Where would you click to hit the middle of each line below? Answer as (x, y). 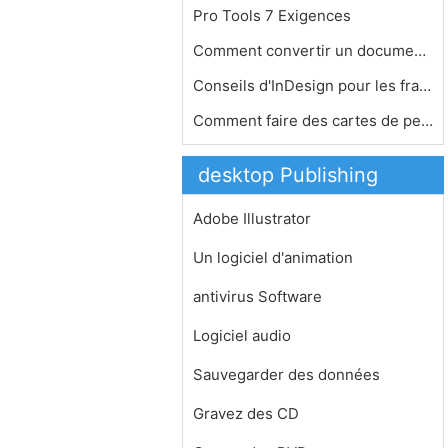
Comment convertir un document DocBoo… (420, 50)
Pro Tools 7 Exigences (274, 15)
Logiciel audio (242, 335)
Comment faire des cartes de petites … (427, 120)
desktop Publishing (288, 175)
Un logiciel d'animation (273, 257)
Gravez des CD (246, 413)
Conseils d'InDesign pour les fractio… (425, 85)
